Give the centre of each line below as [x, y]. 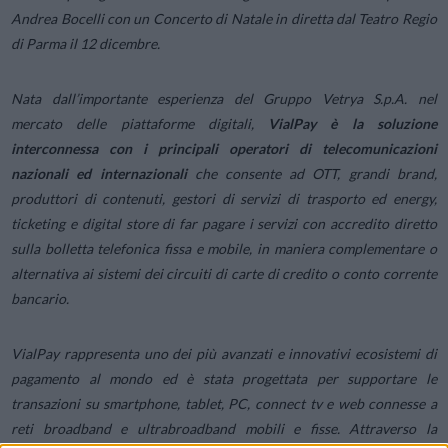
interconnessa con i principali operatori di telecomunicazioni [224, 149]
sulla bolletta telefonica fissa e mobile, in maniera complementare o [224, 249]
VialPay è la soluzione [352, 124]
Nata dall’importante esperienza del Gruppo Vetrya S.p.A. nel [224, 99]
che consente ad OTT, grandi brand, [311, 174]
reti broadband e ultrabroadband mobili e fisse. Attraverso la [224, 429]
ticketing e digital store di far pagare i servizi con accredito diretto [224, 224]
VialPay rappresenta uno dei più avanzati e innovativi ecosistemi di [224, 354]
